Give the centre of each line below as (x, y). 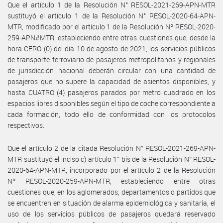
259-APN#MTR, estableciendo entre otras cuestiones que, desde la (111, 37)
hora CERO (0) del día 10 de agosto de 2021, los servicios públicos (111, 48)
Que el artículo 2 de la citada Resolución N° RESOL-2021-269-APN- (111, 148)
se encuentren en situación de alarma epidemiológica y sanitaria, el (111, 203)
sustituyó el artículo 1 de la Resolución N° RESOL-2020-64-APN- (111, 15)
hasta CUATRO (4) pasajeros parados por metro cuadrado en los (111, 92)
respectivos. (26, 125)
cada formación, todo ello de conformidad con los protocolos (111, 114)
